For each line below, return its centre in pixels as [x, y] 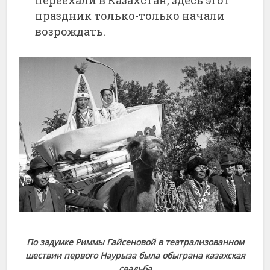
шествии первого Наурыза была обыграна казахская [135, 256]
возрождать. [71, 31]
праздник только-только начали [130, 15]
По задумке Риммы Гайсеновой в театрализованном [135, 242]
